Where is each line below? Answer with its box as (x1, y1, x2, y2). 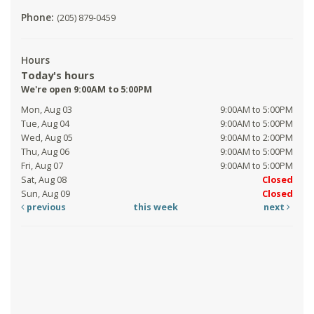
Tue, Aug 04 (21, 118, 69, 130)
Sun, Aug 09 (21, 188, 70, 200)
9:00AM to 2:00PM (220, 132, 293, 144)
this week (133, 201, 179, 214)
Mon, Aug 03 (21, 104, 72, 116)
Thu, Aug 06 (21, 146, 69, 158)
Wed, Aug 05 (21, 132, 73, 144)
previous (25, 201, 66, 214)
